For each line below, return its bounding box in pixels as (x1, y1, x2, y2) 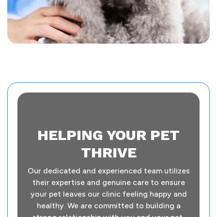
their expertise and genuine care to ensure (32, 178, 185, 187)
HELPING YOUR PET (37, 126, 180, 144)
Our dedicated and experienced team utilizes (27, 166, 190, 176)
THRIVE (80, 144, 137, 161)
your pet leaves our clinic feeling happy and (30, 189, 187, 199)
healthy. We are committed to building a (36, 201, 181, 211)
